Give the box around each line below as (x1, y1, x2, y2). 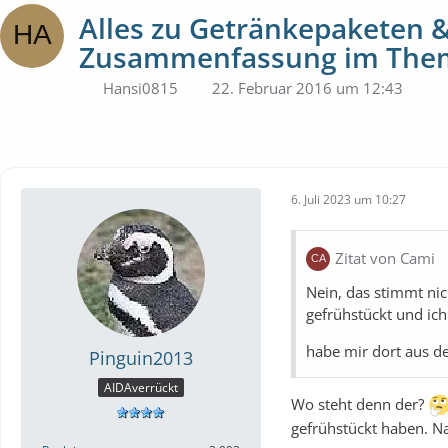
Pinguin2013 (89, 346, 193, 370)
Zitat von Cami (335, 248, 435, 269)
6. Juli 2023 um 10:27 (291, 190, 406, 208)
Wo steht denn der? (291, 393, 428, 414)
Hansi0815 (103, 78, 178, 98)
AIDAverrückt (104, 379, 178, 397)
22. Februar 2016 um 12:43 (212, 78, 403, 98)
